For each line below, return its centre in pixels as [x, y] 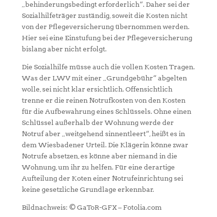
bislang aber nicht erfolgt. [64, 49]
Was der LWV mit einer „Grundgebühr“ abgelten [104, 78]
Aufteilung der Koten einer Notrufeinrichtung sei [102, 178]
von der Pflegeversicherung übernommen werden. [105, 27]
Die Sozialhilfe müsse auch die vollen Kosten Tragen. [108, 67]
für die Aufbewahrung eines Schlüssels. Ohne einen [106, 111]
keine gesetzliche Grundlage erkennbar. [88, 189]
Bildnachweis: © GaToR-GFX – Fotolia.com [92, 207]
